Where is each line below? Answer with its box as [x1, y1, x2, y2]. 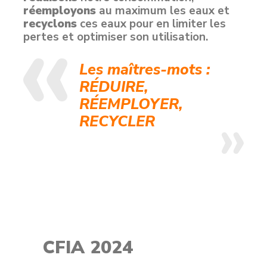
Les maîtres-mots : [79, 60, 210, 80]
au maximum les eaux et [96, 3, 229, 18]
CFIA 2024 [43, 235, 133, 260]
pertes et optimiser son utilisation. [23, 29, 208, 45]
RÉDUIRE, [79, 77, 148, 97]
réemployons [23, 3, 96, 18]
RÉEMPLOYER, [79, 94, 183, 114]
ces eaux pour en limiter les [77, 16, 226, 32]
